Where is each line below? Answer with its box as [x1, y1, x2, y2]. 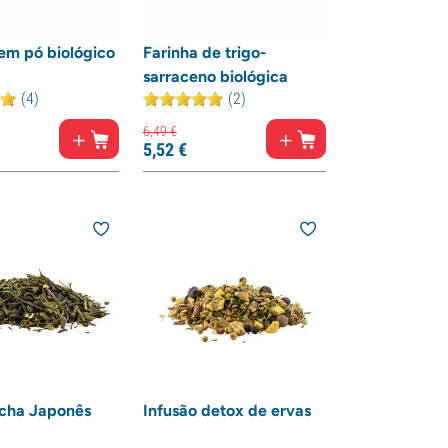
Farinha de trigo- [142, 43, 267, 62]
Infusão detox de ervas [142, 401, 311, 421]
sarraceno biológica [142, 67, 288, 86]
